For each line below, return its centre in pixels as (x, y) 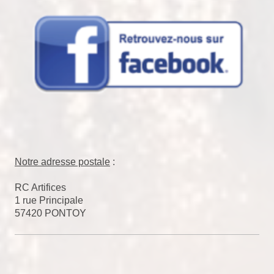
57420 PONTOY (50, 213)
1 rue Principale (49, 201)
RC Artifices (40, 188)
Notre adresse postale (62, 162)
